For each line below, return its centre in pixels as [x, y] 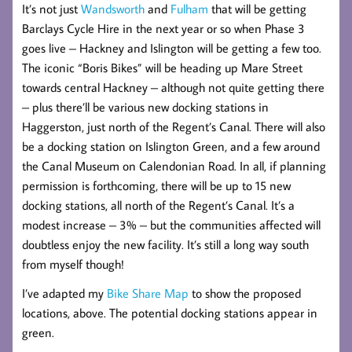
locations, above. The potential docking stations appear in [170, 313]
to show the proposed [245, 293]
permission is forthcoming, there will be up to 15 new [156, 186]
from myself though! [73, 264]
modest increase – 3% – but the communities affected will [171, 225]
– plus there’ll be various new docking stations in [145, 107]
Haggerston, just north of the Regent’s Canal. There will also [174, 127]
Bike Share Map [148, 293]
